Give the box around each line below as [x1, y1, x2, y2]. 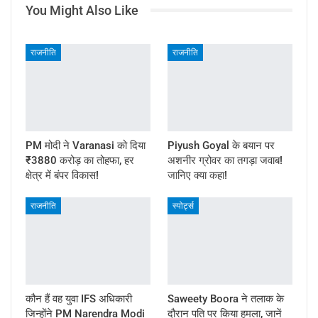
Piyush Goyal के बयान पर [168, 138, 275, 152]
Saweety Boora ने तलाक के [168, 292, 284, 306]
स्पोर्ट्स [172, 200, 194, 211]
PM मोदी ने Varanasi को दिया [26, 138, 146, 152]
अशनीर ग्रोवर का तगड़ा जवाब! [168, 153, 283, 167]
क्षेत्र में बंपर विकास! [26, 168, 99, 182]
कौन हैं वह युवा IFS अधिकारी [26, 292, 132, 306]
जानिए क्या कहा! [168, 168, 227, 182]
